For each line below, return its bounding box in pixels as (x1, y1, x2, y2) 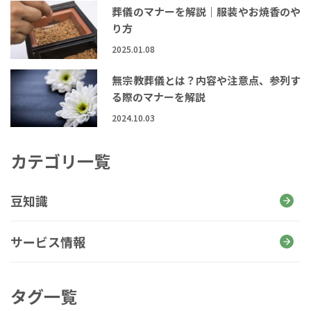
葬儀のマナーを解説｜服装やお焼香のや (112, 4, 301, 19)
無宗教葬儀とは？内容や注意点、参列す (112, 73, 301, 88)
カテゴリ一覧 (10, 149, 110, 174)
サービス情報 (10, 233, 85, 251)
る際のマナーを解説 (112, 90, 206, 105)
